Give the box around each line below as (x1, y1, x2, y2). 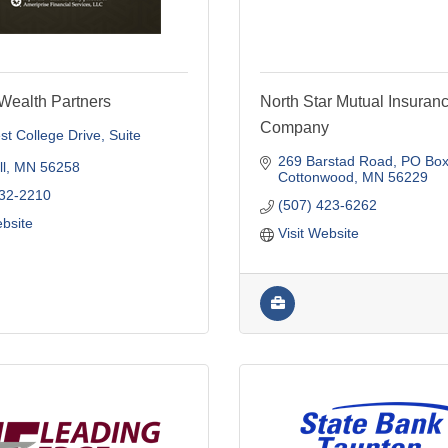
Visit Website (277, 224, 359, 241)
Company (260, 118, 329, 136)
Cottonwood (277, 168, 354, 185)
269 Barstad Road (277, 152, 393, 169)
